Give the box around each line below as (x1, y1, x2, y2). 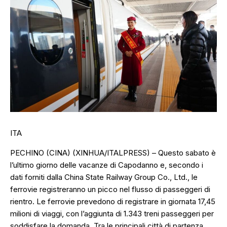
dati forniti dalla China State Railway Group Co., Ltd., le (10, 172, 198, 182)
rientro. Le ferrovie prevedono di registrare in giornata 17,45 (10, 197, 215, 207)
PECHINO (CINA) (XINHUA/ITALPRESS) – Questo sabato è (10, 148, 216, 158)
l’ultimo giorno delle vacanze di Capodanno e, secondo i (10, 160, 203, 170)
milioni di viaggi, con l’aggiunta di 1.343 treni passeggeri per (10, 209, 214, 219)
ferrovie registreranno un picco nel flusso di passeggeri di (10, 184, 210, 195)
